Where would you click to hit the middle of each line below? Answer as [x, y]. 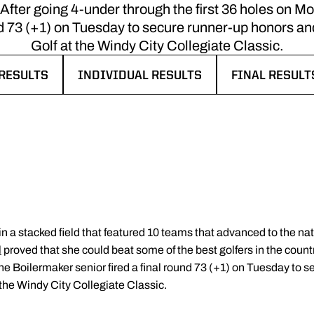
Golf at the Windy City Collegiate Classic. [157, 46]
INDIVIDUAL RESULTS [139, 76]
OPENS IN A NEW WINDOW [152, 84]
